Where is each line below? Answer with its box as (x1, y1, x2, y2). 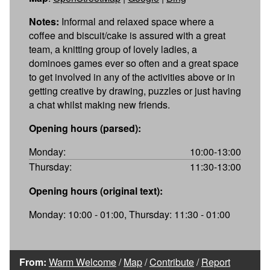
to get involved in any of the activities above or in (29, 69, 235, 84)
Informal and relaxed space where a (59, 14, 214, 28)
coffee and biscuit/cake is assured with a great (29, 28, 225, 42)
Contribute (149, 254, 194, 269)
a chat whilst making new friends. (29, 97, 170, 111)
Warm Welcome (49, 254, 116, 269)
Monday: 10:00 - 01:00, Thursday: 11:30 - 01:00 (29, 207, 230, 221)
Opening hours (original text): (29, 183, 163, 198)
